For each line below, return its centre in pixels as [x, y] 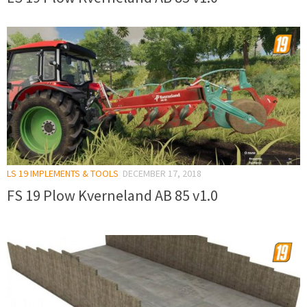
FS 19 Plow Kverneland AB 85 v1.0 [112, 196]
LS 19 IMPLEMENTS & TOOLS [63, 174]
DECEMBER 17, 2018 [162, 174]
